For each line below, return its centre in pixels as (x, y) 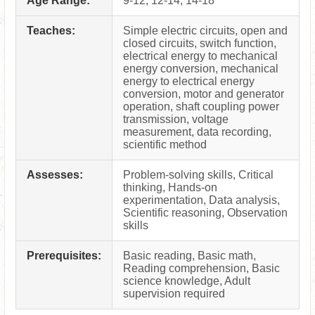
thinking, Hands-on (170, 188)
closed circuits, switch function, (200, 44)
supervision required (174, 294)
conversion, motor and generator (204, 94)
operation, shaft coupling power (201, 107)
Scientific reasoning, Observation (205, 213)
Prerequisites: (64, 256)
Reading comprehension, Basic (201, 269)
